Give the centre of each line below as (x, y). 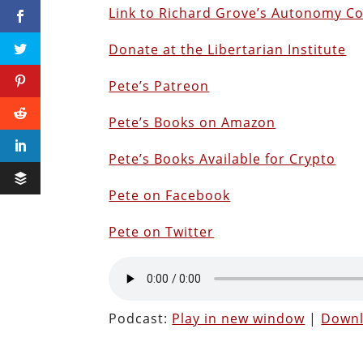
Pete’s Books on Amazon (192, 122)
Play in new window (239, 318)
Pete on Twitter (162, 232)
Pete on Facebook (170, 195)
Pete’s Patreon (159, 86)
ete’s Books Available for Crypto (227, 159)
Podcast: (141, 318)
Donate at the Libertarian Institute (228, 49)
